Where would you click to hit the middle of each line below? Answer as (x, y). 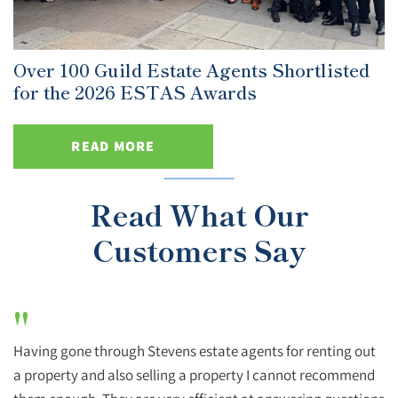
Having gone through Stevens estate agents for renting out (195, 350)
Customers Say (199, 249)
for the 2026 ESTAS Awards (135, 92)
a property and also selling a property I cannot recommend (194, 374)
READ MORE (113, 146)
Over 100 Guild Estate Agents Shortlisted (191, 69)
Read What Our (199, 214)
